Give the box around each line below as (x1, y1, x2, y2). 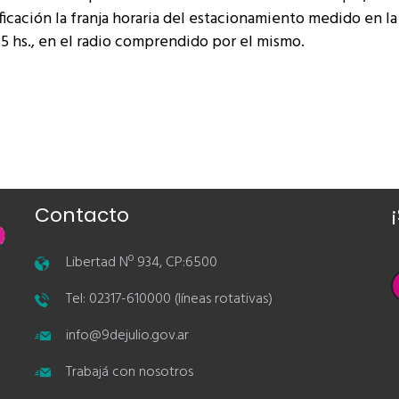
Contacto (35, 201, 129, 229)
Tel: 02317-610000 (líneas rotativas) (66, 288, 273, 311)
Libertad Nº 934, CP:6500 (66, 251, 217, 274)
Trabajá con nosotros (66, 361, 193, 384)
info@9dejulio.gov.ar (66, 324, 189, 347)
